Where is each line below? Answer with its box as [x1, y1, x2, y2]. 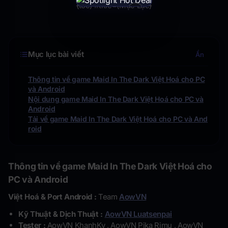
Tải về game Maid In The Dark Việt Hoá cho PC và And [28, 114, 208, 123]
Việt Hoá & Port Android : [8, 191, 98, 202]
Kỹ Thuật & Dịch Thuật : [18, 209, 105, 219]
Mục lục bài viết [28, 49, 84, 59]
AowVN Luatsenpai [104, 209, 172, 219]
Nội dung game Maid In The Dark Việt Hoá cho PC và [28, 94, 204, 103]
